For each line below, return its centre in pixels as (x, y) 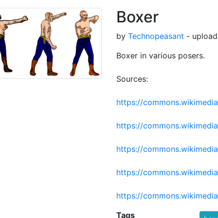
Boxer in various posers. (161, 55)
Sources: (132, 79)
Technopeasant (156, 36)
